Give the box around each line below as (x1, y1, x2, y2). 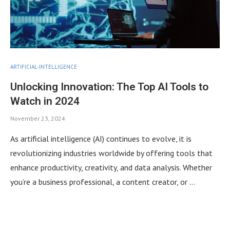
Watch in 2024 (10, 95, 80, 107)
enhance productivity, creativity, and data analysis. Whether (10, 162, 212, 172)
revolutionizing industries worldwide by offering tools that (10, 148, 213, 158)
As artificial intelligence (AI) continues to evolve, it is (10, 133, 191, 144)
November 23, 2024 (10, 114, 65, 122)
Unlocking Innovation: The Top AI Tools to (10, 81, 208, 93)
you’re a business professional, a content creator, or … (10, 177, 195, 187)
